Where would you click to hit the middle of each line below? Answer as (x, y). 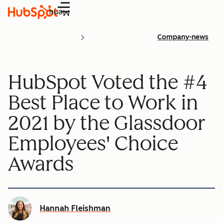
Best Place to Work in (103, 102)
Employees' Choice (93, 143)
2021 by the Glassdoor (107, 123)
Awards (41, 164)
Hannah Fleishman (75, 208)
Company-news (183, 37)
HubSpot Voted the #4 (108, 82)
